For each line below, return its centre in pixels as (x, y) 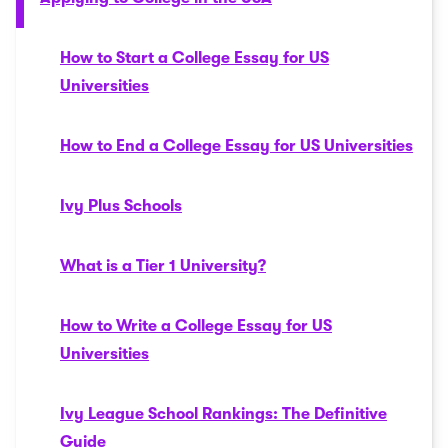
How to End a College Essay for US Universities (236, 146)
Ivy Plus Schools (121, 206)
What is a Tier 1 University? (163, 266)
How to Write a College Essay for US (196, 326)
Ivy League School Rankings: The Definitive (223, 414)
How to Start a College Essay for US (194, 58)
